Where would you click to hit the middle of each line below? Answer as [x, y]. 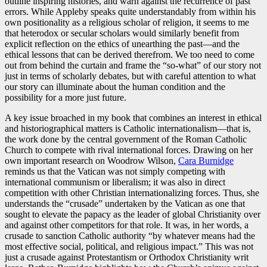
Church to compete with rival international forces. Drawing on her [129, 150]
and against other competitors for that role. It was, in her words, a [127, 225]
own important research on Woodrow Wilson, [91, 161]
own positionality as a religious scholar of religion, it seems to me [127, 23]
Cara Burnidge [206, 161]
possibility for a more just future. [66, 98]
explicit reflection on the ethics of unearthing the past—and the [122, 44]
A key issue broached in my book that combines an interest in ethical [133, 118]
